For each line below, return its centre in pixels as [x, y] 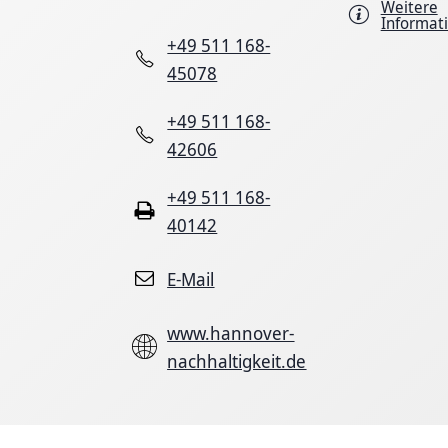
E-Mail [191, 278]
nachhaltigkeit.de [237, 360]
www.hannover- [231, 332]
